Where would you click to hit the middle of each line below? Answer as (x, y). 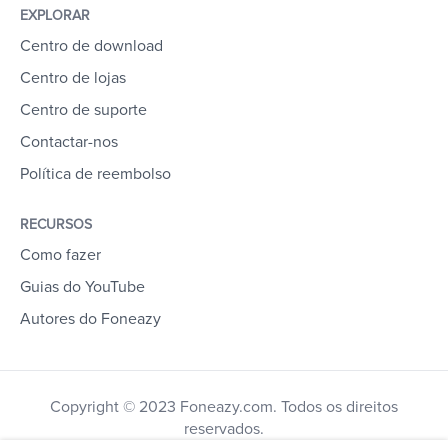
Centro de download (91, 45)
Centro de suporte (83, 109)
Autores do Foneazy (90, 318)
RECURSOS (56, 224)
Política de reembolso (95, 173)
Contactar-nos (69, 141)
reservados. (224, 428)
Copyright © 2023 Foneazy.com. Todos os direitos (224, 406)
